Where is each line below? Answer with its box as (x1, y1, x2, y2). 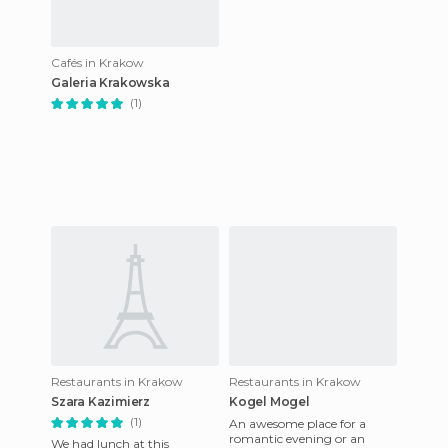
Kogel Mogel (229, 394, 310, 409)
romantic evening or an (229, 431, 365, 446)
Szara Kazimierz (51, 394, 150, 409)
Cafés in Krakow (51, 55, 144, 70)
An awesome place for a (229, 416, 366, 431)
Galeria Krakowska (51, 75, 170, 90)
